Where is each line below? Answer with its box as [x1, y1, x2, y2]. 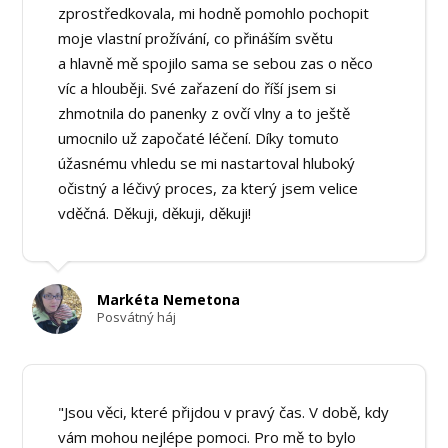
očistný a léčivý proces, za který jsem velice [58, 177, 359, 198]
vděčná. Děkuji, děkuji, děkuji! [58, 202, 252, 223]
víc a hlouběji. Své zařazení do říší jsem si [58, 77, 337, 98]
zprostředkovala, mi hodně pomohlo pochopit [58, 2, 370, 23]
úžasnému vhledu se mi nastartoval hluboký [58, 152, 356, 173]
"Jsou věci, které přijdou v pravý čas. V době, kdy [58, 402, 390, 423]
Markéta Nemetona [97, 290, 241, 310]
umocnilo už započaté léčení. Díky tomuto [58, 127, 340, 148]
